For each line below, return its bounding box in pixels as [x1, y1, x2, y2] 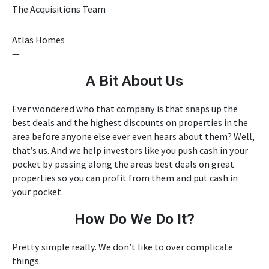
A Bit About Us [86, 72, 183, 90]
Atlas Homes [12, 34, 65, 46]
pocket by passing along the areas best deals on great [12, 158, 234, 171]
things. [12, 255, 41, 267]
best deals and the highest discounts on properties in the [12, 116, 248, 129]
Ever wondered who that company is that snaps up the [12, 103, 238, 115]
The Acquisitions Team [12, 3, 106, 16]
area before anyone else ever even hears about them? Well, [12, 130, 255, 143]
